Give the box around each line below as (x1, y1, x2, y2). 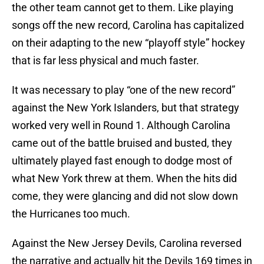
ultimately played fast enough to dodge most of (12, 154, 232, 167)
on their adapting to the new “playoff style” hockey (12, 37, 245, 49)
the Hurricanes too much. (12, 207, 130, 220)
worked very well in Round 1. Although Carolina (12, 119, 230, 132)
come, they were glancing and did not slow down (12, 190, 238, 203)
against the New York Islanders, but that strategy (12, 101, 239, 114)
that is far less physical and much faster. (12, 54, 199, 67)
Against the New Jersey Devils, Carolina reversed (12, 237, 242, 250)
